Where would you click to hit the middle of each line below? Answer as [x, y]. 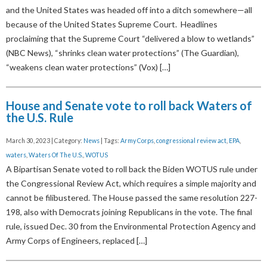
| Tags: [110, 140]
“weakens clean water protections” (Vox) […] [88, 67]
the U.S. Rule [40, 117]
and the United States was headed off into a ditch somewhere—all [129, 10]
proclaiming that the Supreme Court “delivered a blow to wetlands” [130, 38]
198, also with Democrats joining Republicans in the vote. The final [129, 212]
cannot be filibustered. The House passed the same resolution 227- [132, 197]
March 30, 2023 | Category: [45, 140]
